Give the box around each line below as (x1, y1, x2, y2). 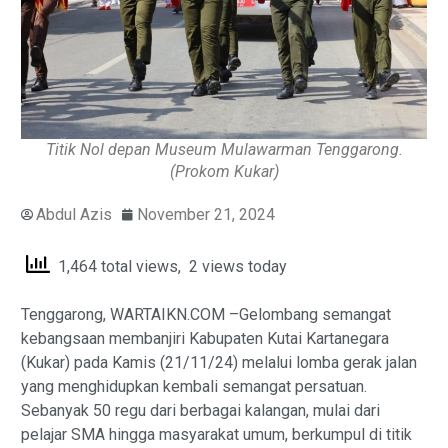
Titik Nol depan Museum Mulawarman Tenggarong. (45, 140, 403, 160)
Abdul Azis (36, 205, 112, 225)
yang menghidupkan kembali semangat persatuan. (21, 376, 367, 396)
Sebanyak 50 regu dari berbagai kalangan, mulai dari (21, 400, 380, 420)
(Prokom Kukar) (169, 162, 279, 182)
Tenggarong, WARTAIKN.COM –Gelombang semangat (21, 304, 391, 324)
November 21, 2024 (137, 205, 275, 225)
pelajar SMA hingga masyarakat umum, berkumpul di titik (21, 424, 412, 444)
